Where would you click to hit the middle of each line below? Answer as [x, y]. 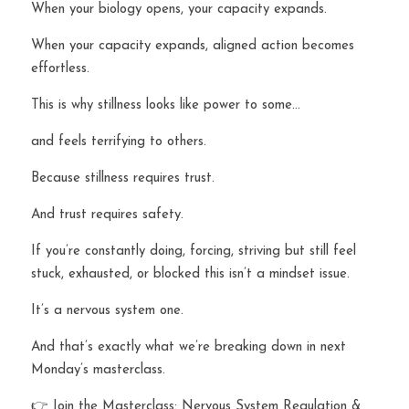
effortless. [60, 69]
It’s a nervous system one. [107, 311]
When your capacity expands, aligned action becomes [193, 46]
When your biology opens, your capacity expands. [179, 10]
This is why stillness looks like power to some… [166, 105]
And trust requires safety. [107, 215]
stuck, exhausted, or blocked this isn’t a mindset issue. [190, 274]
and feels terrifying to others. [119, 142]
